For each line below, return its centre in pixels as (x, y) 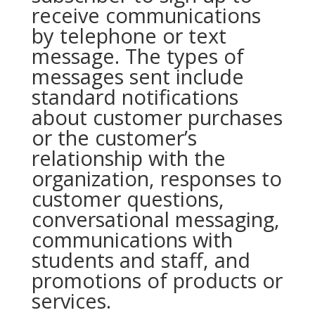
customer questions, (128, 199)
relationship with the (128, 158)
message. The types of (137, 56)
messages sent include (137, 76)
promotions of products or (157, 280)
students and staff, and (141, 260)
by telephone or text (129, 36)
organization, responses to (156, 178)
